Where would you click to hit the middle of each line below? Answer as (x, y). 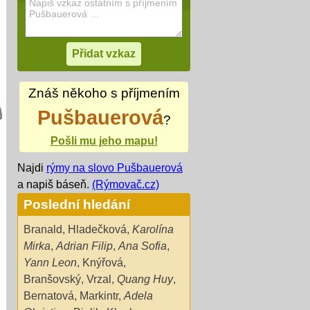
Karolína (153, 229)
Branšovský (52, 279)
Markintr (99, 295)
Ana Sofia (143, 246)
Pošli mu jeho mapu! (104, 141)
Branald (43, 229)
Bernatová (49, 295)
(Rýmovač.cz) (126, 184)
